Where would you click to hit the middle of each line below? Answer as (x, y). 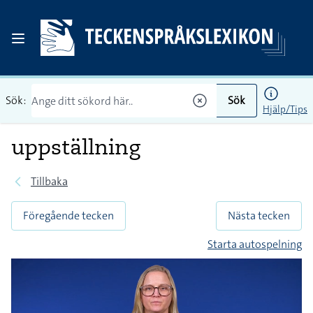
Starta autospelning (255, 244)
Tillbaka (49, 181)
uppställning (76, 147)
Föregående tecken (68, 216)
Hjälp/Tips (285, 109)
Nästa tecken (259, 216)
